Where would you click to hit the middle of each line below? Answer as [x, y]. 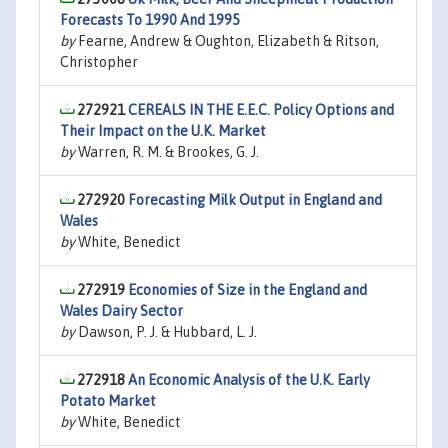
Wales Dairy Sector [121, 311]
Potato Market [108, 401]
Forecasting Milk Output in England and [255, 200]
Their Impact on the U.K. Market [163, 131]
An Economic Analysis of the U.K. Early [249, 380]
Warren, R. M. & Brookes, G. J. [167, 152]
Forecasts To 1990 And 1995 [150, 20]
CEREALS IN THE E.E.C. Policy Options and [261, 110]
